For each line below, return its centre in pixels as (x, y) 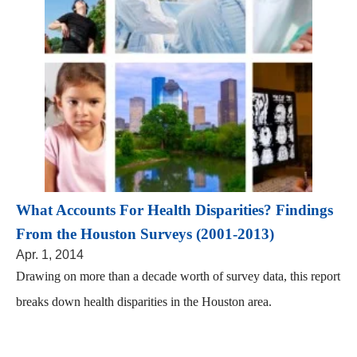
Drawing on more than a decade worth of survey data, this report (178, 276)
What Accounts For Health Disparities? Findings (175, 210)
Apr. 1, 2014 (50, 254)
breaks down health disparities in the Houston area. (144, 301)
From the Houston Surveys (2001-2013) (145, 233)
